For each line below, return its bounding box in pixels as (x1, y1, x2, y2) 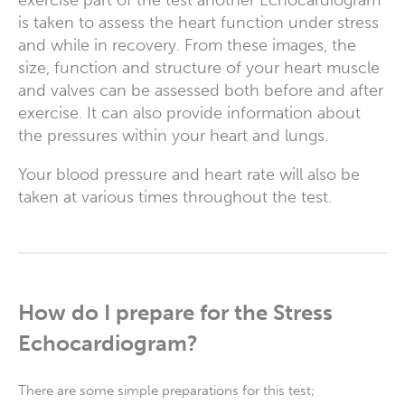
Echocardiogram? (18, 329, 198, 356)
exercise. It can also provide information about (18, 102, 361, 123)
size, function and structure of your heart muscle (18, 57, 380, 78)
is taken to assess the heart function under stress (18, 12, 379, 33)
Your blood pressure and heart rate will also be (18, 164, 360, 184)
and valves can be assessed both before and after (18, 80, 383, 100)
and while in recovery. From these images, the (18, 34, 356, 55)
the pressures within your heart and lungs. (18, 125, 328, 146)
